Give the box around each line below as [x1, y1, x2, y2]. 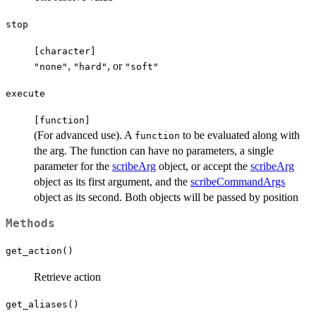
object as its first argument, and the [34, 175, 190, 188]
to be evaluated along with [180, 128, 300, 141]
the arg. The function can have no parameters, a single [34, 144, 274, 157]
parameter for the [34, 159, 112, 172]
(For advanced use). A [34, 128, 135, 141]
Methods [6, 217, 55, 230]
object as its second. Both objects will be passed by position [34, 190, 298, 203]
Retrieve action [34, 270, 101, 283]
